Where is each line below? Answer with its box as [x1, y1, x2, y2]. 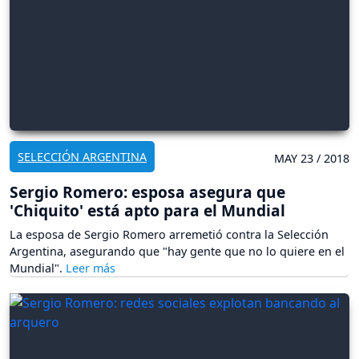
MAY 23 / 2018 [274, 151, 349, 167]
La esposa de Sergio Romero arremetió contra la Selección [10, 227, 329, 243]
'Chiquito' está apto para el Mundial [10, 200, 285, 222]
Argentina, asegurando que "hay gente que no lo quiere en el [10, 244, 345, 260]
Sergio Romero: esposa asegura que [10, 181, 285, 204]
